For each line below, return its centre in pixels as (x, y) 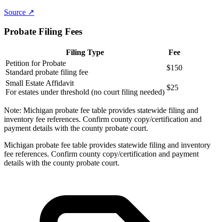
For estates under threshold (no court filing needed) (85, 92)
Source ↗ (19, 12)
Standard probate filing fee (47, 72)
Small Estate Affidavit (40, 83)
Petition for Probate (36, 63)
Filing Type (85, 52)
